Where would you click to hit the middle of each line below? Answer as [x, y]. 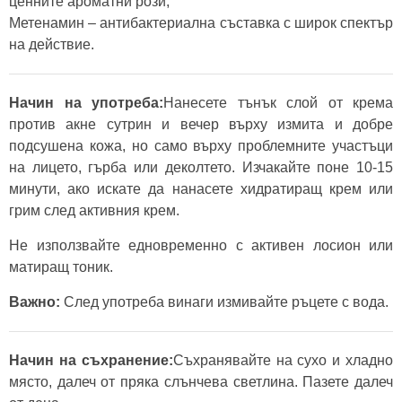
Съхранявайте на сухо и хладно [283, 360]
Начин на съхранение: [91, 360]
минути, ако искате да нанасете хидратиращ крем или [201, 189]
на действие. [52, 44]
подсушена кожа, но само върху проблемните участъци [201, 146]
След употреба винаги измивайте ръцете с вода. [224, 302]
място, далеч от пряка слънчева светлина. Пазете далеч [201, 382]
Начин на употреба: [86, 103]
